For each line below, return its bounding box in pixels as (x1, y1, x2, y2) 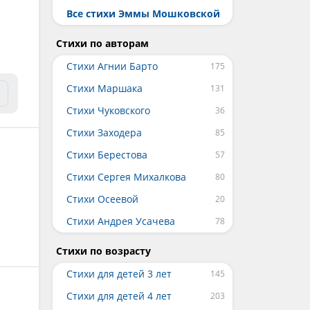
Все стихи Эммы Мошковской (66, 7, 220, 20)
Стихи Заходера (66, 126, 142, 139)
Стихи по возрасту (56, 244, 151, 257)
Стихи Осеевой (66, 192, 138, 206)
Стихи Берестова (66, 148, 147, 161)
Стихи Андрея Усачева (66, 215, 175, 228)
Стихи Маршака (66, 82, 143, 95)
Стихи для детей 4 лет (66, 289, 172, 302)
